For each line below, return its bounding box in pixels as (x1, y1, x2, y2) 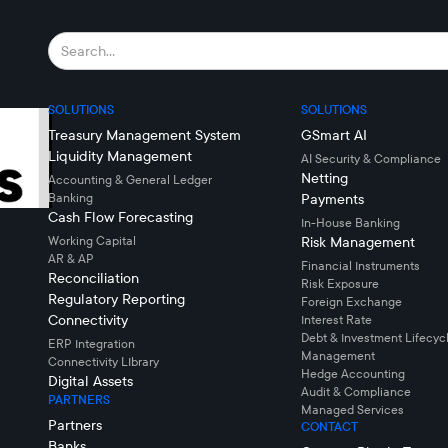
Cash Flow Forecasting (48, 208, 193, 227)
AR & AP (48, 251, 94, 267)
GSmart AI (301, 126, 368, 145)
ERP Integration (48, 336, 135, 352)
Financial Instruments (301, 258, 421, 274)
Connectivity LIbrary (48, 354, 159, 370)
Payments (301, 190, 365, 209)
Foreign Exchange (301, 294, 403, 310)
